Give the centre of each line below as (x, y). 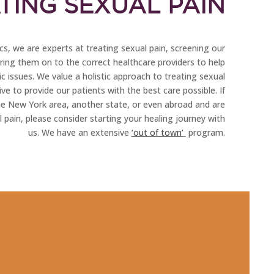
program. (205, 133)
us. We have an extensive (80, 133)
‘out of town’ (157, 133)
